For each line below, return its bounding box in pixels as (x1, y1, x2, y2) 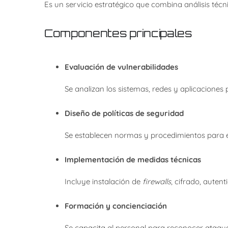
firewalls (142, 176, 171, 186)
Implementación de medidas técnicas (64, 154, 201, 164)
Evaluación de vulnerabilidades (64, 62, 178, 72)
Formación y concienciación (64, 201, 167, 211)
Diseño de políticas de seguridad (64, 108, 184, 118)
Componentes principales (44, 26, 192, 40)
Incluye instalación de (64, 176, 142, 186)
